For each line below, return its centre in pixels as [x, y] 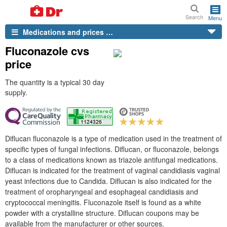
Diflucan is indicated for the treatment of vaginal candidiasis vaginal [112, 170]
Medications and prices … [67, 32]
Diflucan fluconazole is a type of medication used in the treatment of [113, 138]
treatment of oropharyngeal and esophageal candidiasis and [102, 192]
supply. [16, 92]
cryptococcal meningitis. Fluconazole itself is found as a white [103, 202]
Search [194, 17]
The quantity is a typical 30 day [55, 82]
